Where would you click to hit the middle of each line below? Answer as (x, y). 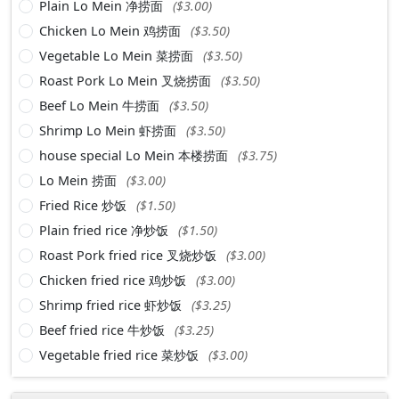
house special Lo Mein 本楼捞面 (135, 155)
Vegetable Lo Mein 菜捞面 (118, 55)
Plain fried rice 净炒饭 (106, 230)
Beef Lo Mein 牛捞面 (101, 105)
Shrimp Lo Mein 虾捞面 (110, 130)
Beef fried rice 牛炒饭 (104, 330)
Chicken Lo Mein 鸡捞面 (112, 30)
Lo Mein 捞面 (80, 180)
